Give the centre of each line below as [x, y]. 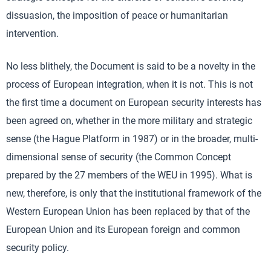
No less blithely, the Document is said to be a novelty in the [131, 66]
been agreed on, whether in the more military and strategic [129, 121]
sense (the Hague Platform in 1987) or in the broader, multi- [132, 139]
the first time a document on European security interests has [134, 103]
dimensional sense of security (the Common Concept [119, 157]
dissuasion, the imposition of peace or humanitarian [117, 15]
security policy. [38, 248]
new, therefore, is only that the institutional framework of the [134, 193]
